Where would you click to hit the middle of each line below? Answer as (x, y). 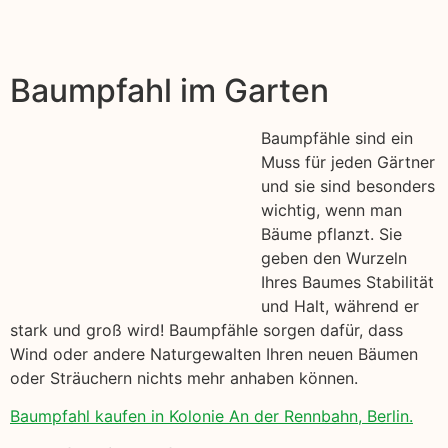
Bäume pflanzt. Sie (331, 233)
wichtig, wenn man (331, 209)
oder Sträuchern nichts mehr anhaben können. (184, 377)
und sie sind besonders (348, 185)
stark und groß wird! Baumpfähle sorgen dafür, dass (206, 329)
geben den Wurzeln (334, 257)
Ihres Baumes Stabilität (347, 281)
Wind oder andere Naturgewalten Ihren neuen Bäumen (214, 353)
